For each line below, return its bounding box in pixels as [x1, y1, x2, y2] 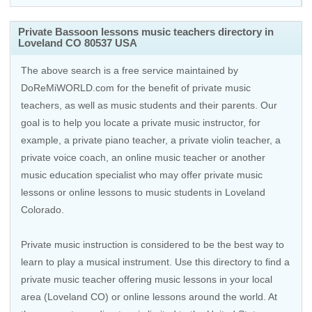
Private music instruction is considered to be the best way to [21, 239, 284, 250]
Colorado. [21, 204, 64, 215]
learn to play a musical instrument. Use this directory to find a [21, 256, 290, 267]
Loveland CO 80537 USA [18, 37, 137, 49]
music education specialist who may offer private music [21, 169, 263, 180]
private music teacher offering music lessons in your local [21, 274, 272, 285]
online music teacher [125, 152, 217, 163]
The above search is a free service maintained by [21, 65, 238, 76]
